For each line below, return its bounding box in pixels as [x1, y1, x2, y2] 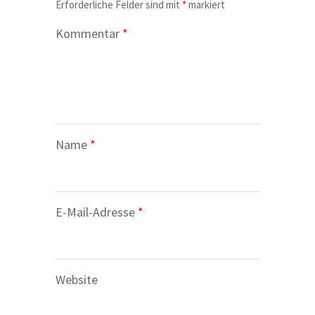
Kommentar [56, 25, 122, 42]
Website [56, 271, 98, 288]
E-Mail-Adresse [56, 204, 138, 221]
